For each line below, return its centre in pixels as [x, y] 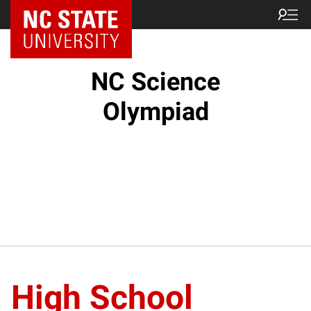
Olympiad [155, 112]
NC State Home [62, 15]
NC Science [155, 82]
